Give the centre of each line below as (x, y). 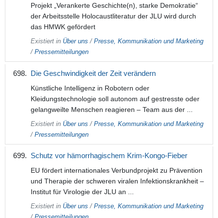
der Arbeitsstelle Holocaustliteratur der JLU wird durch (113, 16)
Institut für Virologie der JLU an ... (82, 191)
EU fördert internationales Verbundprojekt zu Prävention (116, 170)
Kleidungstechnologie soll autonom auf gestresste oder (115, 99)
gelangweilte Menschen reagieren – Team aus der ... (111, 109)
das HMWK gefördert (63, 27)
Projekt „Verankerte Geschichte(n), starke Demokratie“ (114, 6)
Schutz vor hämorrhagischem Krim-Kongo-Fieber (109, 155)
